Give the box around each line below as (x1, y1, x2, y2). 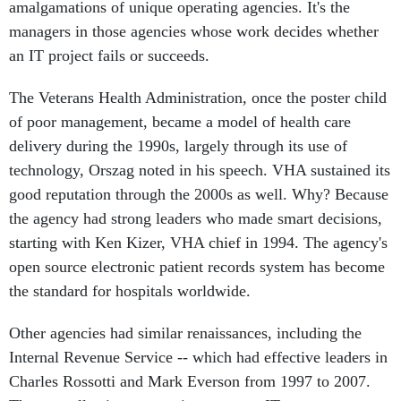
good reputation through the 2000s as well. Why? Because (9, 185, 388, 203)
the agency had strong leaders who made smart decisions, (9, 209, 382, 227)
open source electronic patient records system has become (9, 258, 385, 276)
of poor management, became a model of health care (9, 113, 351, 131)
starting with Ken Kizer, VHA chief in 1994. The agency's (9, 234, 388, 252)
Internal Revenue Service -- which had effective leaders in (9, 348, 388, 366)
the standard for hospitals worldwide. (9, 282, 251, 300)
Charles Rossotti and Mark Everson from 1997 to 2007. (9, 372, 371, 390)
